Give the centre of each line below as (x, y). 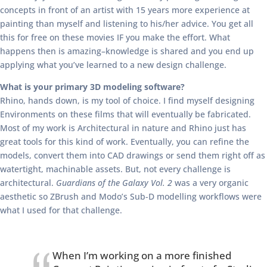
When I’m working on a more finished (142, 255)
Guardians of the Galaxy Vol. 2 (114, 183)
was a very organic (210, 183)
